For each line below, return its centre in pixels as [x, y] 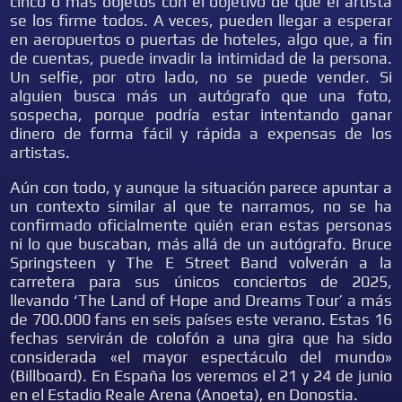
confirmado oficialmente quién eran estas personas [201, 225]
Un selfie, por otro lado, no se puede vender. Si [201, 77]
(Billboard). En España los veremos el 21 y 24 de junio [201, 376]
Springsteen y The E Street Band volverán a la [201, 262]
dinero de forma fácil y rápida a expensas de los [201, 133]
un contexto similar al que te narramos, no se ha [201, 206]
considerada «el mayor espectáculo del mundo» [201, 357]
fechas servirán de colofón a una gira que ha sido [201, 338]
